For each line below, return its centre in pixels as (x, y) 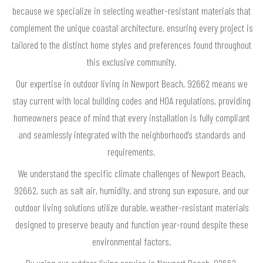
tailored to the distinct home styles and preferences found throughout (131, 45)
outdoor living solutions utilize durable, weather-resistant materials (131, 208)
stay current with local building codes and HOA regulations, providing (131, 101)
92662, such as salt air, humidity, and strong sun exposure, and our (131, 190)
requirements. (131, 152)
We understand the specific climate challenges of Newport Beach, (131, 173)
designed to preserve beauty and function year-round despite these (131, 225)
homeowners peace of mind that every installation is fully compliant (131, 118)
